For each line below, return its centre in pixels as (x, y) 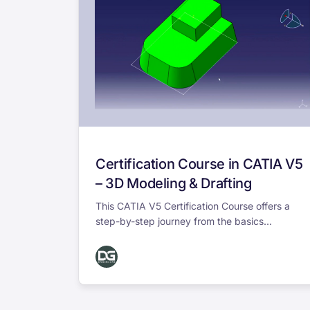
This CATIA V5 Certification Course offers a (193, 206)
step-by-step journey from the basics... (184, 221)
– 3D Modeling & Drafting (174, 183)
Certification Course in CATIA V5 (199, 164)
